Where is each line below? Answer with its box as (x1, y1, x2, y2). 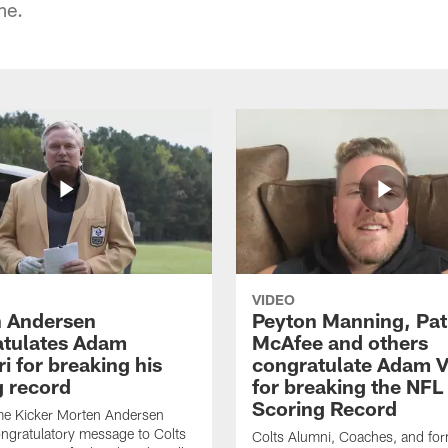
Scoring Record (252, 395, 397, 420)
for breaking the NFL (252, 373, 443, 398)
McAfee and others (252, 329, 428, 354)
